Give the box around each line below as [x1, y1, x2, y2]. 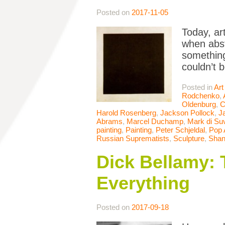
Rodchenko [182, 91, 219, 100]
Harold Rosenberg [96, 108, 156, 118]
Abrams [96, 117, 123, 126]
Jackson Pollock [160, 108, 214, 118]
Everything [96, 173, 190, 194]
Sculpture [173, 134, 204, 143]
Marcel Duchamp [127, 117, 183, 126]
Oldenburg [182, 100, 216, 109]
